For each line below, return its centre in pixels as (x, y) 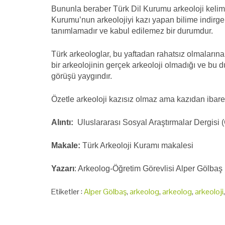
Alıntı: (64, 122)
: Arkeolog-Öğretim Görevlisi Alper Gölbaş (148, 168)
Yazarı (63, 168)
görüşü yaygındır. (82, 76)
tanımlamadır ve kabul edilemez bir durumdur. (132, 31)
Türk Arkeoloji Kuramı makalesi (137, 145)
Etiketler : (68, 191)
